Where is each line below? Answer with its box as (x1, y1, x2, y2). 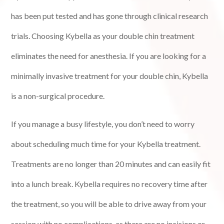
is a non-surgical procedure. (11, 91, 106, 101)
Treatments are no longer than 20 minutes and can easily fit (11, 159, 211, 169)
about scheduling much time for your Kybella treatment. (11, 139, 201, 149)
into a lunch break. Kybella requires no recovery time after (11, 179, 208, 189)
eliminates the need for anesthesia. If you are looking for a (11, 51, 206, 61)
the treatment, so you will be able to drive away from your (11, 199, 207, 209)
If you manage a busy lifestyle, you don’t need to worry (11, 119, 195, 129)
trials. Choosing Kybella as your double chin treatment (11, 31, 195, 41)
